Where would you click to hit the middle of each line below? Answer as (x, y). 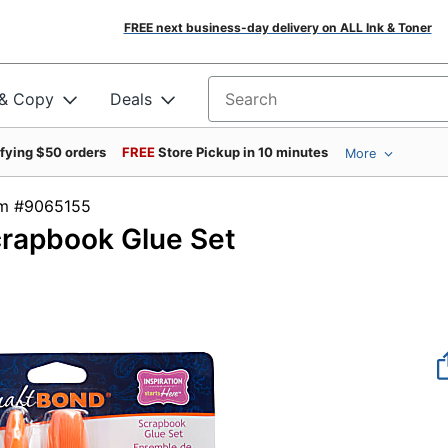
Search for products (284, 105)
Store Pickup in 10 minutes (243, 152)
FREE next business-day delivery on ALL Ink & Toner (277, 27)
